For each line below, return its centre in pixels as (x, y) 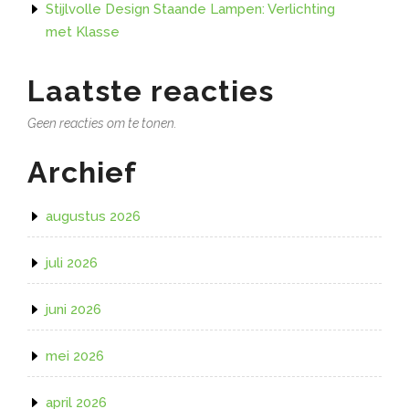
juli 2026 (72, 263)
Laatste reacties (151, 91)
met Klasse (83, 32)
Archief (82, 173)
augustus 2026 (93, 217)
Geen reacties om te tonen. (102, 124)
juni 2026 (73, 310)
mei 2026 (75, 357)
